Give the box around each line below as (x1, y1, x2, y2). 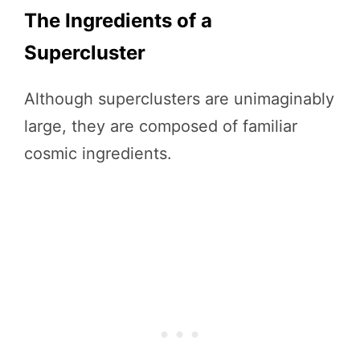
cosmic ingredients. (24, 144, 172, 163)
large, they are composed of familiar (24, 117, 297, 136)
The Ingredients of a (24, 9, 212, 32)
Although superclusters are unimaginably (24, 89, 334, 108)
